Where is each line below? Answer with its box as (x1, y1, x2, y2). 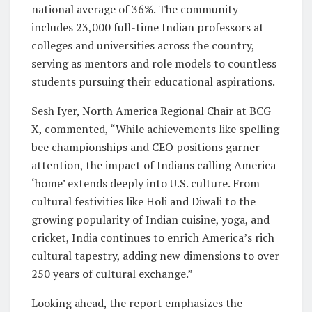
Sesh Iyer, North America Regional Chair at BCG (31, 102, 271, 118)
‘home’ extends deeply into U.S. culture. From (31, 175, 260, 191)
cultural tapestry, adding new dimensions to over (31, 247, 279, 263)
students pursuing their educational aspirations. (31, 73, 275, 89)
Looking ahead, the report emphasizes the (31, 295, 242, 311)
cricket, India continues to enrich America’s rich (31, 229, 274, 245)
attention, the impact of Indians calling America (31, 157, 276, 173)
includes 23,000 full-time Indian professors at (31, 19, 264, 35)
